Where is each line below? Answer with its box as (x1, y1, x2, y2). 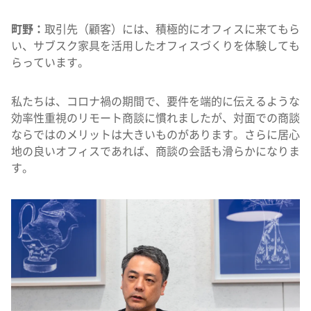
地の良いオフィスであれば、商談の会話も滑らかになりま (11, 145, 300, 159)
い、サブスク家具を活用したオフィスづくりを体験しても (11, 40, 300, 53)
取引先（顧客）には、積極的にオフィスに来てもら (44, 23, 300, 37)
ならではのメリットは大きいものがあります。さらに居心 (11, 128, 300, 142)
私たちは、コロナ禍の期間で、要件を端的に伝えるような (11, 95, 300, 109)
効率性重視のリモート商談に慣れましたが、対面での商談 (11, 112, 300, 126)
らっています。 (11, 56, 89, 70)
